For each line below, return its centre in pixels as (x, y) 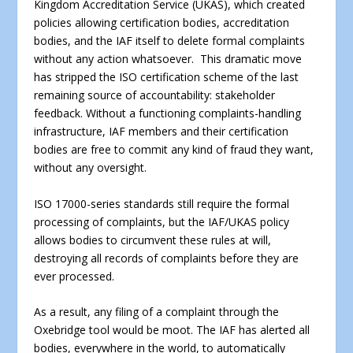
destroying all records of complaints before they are (166, 258)
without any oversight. (90, 168)
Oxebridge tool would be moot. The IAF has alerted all (171, 330)
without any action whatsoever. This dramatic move (167, 59)
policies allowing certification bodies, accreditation (161, 23)
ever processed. (75, 276)
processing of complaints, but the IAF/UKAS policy (161, 221)
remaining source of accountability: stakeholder (154, 95)
